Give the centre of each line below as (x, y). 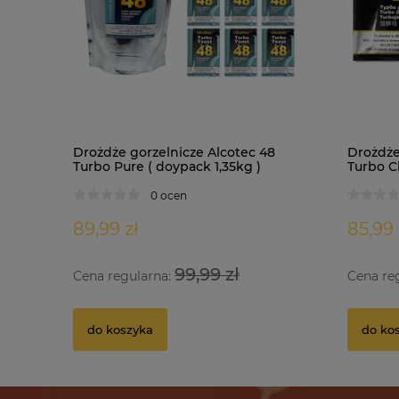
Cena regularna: (124, 277)
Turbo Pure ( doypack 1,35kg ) (167, 167)
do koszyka (120, 329)
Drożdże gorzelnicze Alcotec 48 (174, 153)
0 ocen (169, 195)
